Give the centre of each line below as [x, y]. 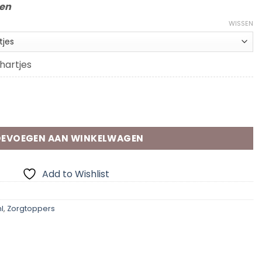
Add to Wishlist [75, 174]
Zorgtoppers [31, 208]
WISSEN [241, 24]
